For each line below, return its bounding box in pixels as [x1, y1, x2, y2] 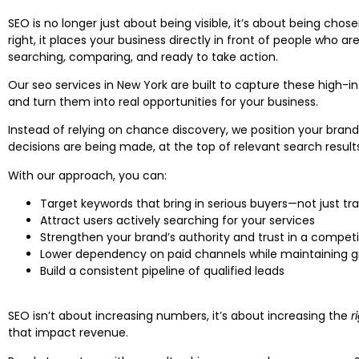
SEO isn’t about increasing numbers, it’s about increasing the [8, 308, 351, 325]
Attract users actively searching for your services [40, 212, 315, 229]
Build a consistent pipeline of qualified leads [40, 263, 284, 280]
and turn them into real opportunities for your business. [8, 93, 318, 110]
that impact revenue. [8, 325, 128, 341]
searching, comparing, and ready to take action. [8, 48, 278, 65]
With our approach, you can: [8, 167, 167, 184]
